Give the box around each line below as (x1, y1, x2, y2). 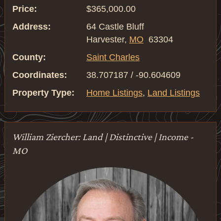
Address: (12, 22, 51, 32)
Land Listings (147, 88, 200, 98)
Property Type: (12, 88, 74, 98)
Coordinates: (12, 70, 67, 80)
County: (12, 52, 46, 62)
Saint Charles (86, 52, 140, 62)
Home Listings (86, 88, 143, 98)
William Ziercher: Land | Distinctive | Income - (12, 131, 193, 142)
